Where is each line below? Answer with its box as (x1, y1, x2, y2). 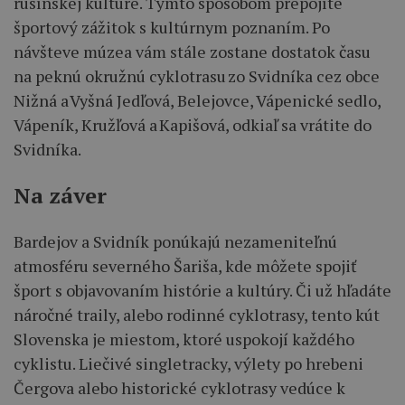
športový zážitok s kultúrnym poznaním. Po (14, 15, 330, 38)
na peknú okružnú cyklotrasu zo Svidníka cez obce (14, 64, 380, 87)
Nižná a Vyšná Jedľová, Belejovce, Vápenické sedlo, (14, 89, 381, 111)
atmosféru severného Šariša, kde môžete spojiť (14, 254, 357, 277)
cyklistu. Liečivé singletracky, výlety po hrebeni (14, 352, 363, 374)
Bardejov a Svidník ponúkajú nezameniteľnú (14, 230, 337, 252)
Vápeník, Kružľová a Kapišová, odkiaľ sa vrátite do (14, 113, 372, 136)
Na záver (14, 180, 107, 210)
